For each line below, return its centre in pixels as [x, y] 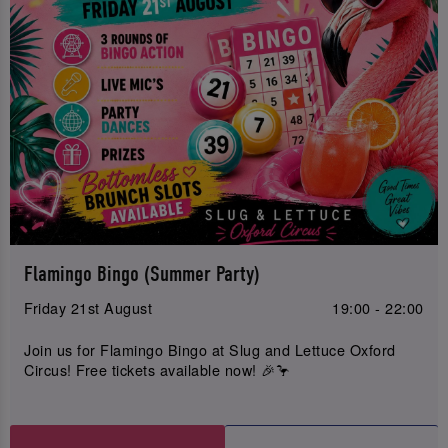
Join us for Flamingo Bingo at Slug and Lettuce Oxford [210, 349]
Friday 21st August [88, 308]
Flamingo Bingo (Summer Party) [142, 274]
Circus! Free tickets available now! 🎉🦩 [157, 369]
